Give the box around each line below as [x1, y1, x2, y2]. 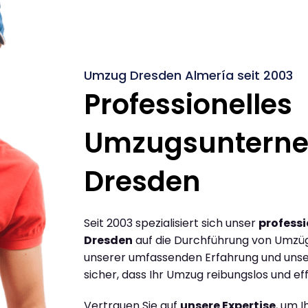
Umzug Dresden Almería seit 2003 [84, 66, 293, 84]
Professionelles [84, 85, 292, 124]
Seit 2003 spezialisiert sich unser [84, 214, 258, 231]
